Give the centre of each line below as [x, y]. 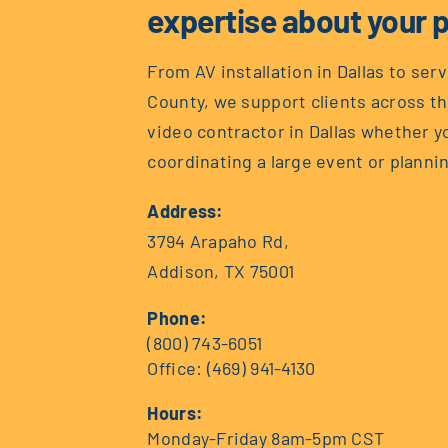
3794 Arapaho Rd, [218, 241]
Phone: [177, 318]
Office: [177, 368]
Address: [185, 211]
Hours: [175, 413]
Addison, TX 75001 [221, 271]
